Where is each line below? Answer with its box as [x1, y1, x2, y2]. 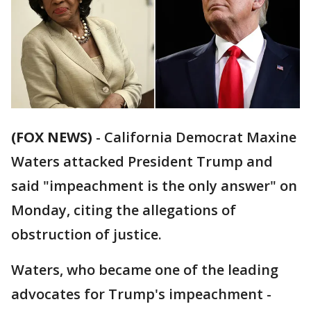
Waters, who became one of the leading [11, 260, 278, 280]
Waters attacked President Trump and [11, 152, 273, 171]
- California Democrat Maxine [92, 128, 296, 147]
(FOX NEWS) [11, 128, 92, 147]
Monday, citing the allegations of [11, 201, 236, 220]
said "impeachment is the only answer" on [11, 176, 297, 196]
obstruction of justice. [11, 225, 162, 244]
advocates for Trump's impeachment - [11, 285, 271, 304]
